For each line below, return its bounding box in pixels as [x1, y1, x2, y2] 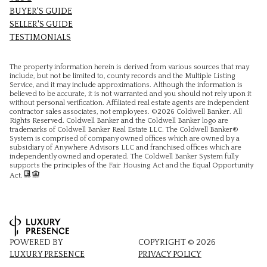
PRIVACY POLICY [138, 249, 201, 259]
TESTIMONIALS [10, 33, 71, 43]
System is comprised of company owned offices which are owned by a [10, 135, 240, 143]
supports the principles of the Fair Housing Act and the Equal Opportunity [10, 162, 253, 170]
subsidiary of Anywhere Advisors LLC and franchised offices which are [10, 144, 241, 152]
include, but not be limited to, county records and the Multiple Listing [10, 72, 235, 80]
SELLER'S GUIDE [10, 20, 73, 30]
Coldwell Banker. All [175, 108, 242, 116]
